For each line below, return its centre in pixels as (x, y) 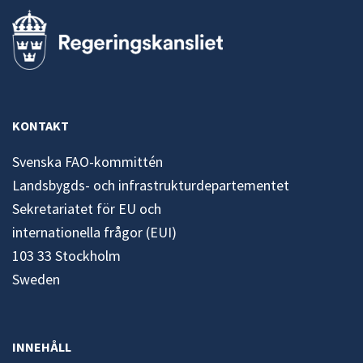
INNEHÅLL (42, 347)
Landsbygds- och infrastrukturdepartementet (151, 186)
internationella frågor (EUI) (94, 233)
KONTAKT (41, 126)
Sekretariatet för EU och (87, 209)
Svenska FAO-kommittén (88, 162)
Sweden (36, 280)
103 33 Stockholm (66, 256)
